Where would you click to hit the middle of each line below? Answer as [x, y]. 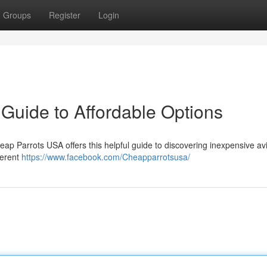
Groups [17, 15]
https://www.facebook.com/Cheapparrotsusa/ [106, 157]
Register [65, 15]
